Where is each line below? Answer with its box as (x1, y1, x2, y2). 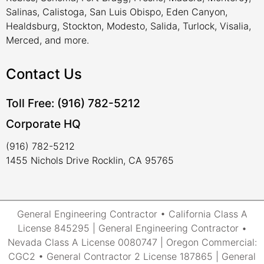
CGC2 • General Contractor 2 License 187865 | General (8, 250, 256, 262)
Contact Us (6, 65, 82, 83)
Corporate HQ (6, 117, 81, 131)
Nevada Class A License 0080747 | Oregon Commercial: (7, 236, 257, 248)
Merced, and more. (6, 34, 89, 46)
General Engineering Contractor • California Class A (16, 207, 247, 220)
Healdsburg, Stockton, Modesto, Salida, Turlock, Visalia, (6, 19, 251, 32)
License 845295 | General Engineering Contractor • (17, 222, 247, 234)
